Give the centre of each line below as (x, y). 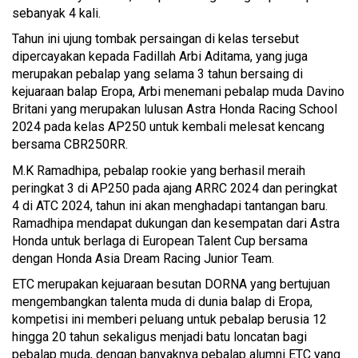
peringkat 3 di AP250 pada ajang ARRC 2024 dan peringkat (175, 188)
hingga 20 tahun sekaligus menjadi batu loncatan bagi (159, 337)
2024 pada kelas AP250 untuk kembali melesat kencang (168, 127)
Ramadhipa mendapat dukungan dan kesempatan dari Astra (176, 223)
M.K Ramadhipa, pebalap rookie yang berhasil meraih (159, 170)
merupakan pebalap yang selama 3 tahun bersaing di (157, 74)
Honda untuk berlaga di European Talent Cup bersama (160, 241)
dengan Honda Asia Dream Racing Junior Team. (143, 258)
